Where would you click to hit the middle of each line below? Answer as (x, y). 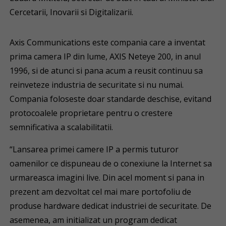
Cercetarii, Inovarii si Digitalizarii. (72, 12)
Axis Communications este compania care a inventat (108, 42)
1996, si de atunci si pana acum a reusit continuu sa (106, 71)
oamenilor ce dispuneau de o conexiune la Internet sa (111, 163)
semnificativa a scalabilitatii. (62, 127)
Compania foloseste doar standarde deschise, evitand (111, 99)
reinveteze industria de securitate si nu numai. (97, 85)
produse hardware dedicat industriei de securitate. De (111, 206)
